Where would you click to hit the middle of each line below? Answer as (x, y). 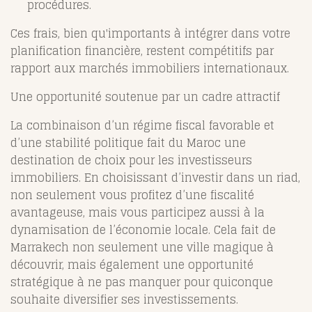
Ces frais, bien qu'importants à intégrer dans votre (150, 34)
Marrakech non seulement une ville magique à (142, 248)
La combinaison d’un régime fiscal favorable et (142, 126)
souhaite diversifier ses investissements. (124, 300)
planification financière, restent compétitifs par (142, 51)
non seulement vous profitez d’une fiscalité (132, 195)
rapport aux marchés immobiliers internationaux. (150, 69)
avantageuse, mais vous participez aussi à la (138, 213)
